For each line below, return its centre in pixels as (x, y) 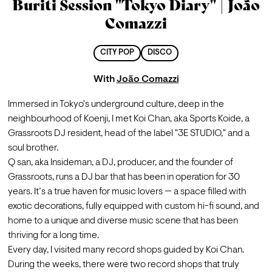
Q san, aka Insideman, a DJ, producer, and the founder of (120, 162)
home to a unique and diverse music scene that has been (123, 221)
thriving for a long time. (53, 235)
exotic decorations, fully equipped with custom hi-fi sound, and (133, 206)
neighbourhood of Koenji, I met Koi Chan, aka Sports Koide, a (128, 119)
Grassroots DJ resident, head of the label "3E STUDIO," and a (128, 133)
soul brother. (33, 148)
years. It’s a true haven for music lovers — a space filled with (127, 192)
